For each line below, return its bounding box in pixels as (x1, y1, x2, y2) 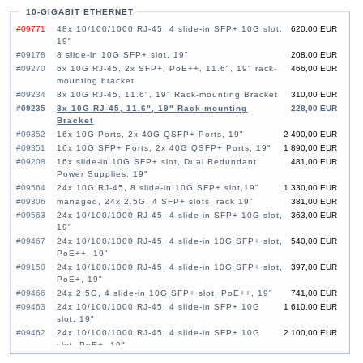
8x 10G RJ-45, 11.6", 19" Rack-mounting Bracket (57, 90, 279, 100)
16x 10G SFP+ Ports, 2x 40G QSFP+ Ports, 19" (57, 143, 272, 153)
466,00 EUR (290, 64, 337, 74)
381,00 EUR (290, 197, 337, 207)
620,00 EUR (290, 24, 337, 34)
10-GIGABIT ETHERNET (26, 7, 135, 17)
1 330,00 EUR (283, 183, 337, 193)
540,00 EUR (290, 237, 337, 246)
